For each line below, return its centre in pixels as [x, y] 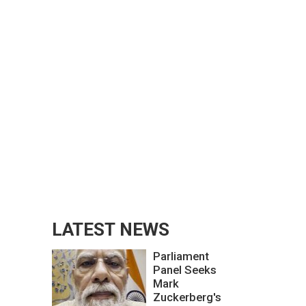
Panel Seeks [185, 270]
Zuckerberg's [187, 297]
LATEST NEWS [111, 230]
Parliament [181, 256]
